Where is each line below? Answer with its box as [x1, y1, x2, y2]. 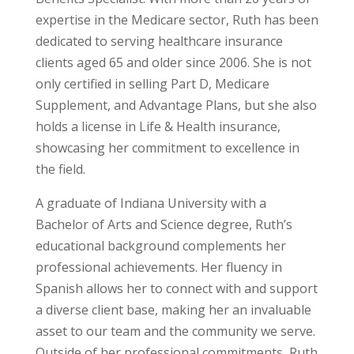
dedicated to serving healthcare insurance [35, 32, 283, 51]
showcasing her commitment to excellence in [35, 139, 299, 157]
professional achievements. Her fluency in [35, 258, 282, 277]
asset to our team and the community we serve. [35, 322, 315, 341]
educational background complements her [35, 237, 286, 255]
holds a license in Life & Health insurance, [35, 118, 281, 136]
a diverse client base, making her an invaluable [35, 301, 311, 319]
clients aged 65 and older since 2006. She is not [35, 54, 311, 72]
